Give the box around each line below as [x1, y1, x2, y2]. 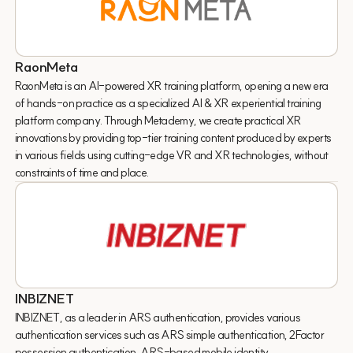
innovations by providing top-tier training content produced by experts [14, 130, 332, 146]
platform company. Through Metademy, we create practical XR [14, 113, 302, 128]
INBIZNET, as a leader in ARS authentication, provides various [14, 309, 301, 325]
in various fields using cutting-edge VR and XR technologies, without [14, 147, 329, 163]
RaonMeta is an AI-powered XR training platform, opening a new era [14, 78, 329, 94]
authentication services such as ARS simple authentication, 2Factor [14, 326, 325, 342]
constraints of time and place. [14, 165, 149, 180]
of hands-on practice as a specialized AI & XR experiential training [14, 95, 321, 111]
